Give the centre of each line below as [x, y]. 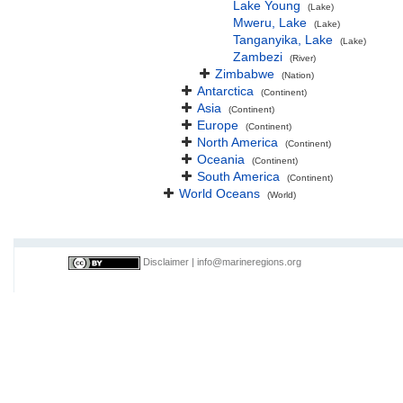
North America [237, 142]
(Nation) [298, 75]
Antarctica [225, 91]
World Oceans [219, 193]
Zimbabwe [245, 74]
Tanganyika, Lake [283, 40]
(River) [303, 58]
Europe [218, 125]
